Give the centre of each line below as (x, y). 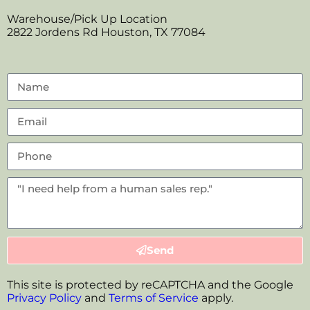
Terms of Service (154, 298)
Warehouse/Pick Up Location (87, 19)
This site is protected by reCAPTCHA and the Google (150, 284)
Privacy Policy (44, 298)
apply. (216, 298)
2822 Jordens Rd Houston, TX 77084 (106, 32)
